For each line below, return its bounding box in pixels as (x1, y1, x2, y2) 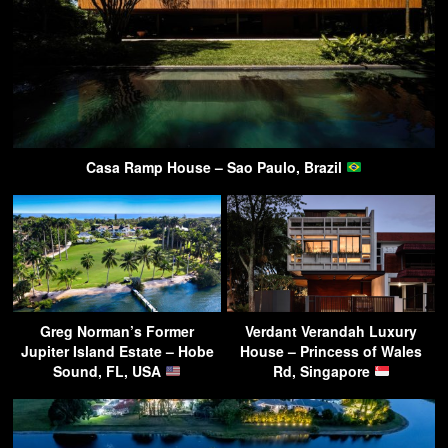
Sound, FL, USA (53, 360, 166, 381)
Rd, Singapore (272, 360, 374, 381)
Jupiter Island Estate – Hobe (20, 340, 214, 361)
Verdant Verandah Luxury (245, 320, 417, 341)
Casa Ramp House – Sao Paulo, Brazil (86, 156, 347, 177)
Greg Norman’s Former (40, 320, 194, 341)
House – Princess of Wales (240, 340, 422, 361)
